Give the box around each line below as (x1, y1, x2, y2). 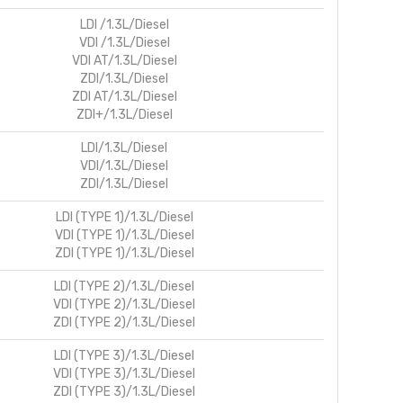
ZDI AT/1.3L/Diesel (71, 88, 177, 104)
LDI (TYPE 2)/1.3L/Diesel (54, 278, 194, 294)
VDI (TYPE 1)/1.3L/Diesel (54, 227, 194, 243)
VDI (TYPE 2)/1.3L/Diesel (53, 296, 195, 312)
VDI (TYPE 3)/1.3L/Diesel (53, 365, 195, 381)
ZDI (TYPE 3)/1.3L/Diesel (53, 383, 195, 399)
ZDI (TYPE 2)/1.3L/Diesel (53, 314, 195, 330)
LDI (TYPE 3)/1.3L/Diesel (54, 347, 194, 363)
